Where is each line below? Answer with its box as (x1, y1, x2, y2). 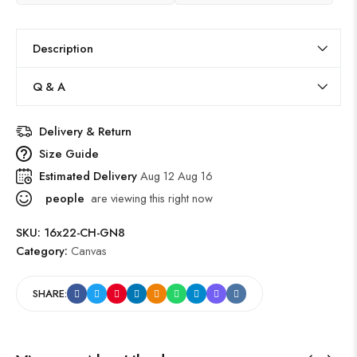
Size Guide (39, 145, 99, 163)
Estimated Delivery (39, 167, 140, 185)
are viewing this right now (84, 190, 213, 207)
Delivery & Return (39, 123, 131, 140)
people (42, 190, 84, 207)
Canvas (71, 242, 107, 260)
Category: (16, 242, 71, 260)
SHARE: (33, 286, 67, 302)
